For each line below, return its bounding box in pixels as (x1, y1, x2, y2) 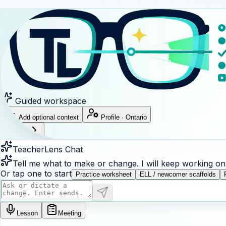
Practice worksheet (76, 171, 132, 179)
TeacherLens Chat (13, 144, 83, 155)
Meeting (58, 209, 81, 217)
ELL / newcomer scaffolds (140, 171, 216, 179)
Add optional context (17, 114, 79, 122)
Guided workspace (13, 96, 86, 106)
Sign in (8, 130, 28, 138)
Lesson (17, 209, 38, 217)
